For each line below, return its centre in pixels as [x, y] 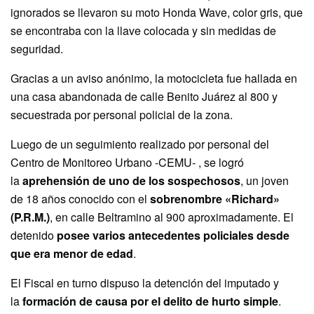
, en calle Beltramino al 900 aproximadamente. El [172, 217]
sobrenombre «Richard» [215, 198]
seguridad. [37, 48]
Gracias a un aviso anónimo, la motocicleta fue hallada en [154, 78]
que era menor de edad [72, 253]
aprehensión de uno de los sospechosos [131, 180]
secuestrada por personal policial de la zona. [122, 114]
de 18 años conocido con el [80, 198]
